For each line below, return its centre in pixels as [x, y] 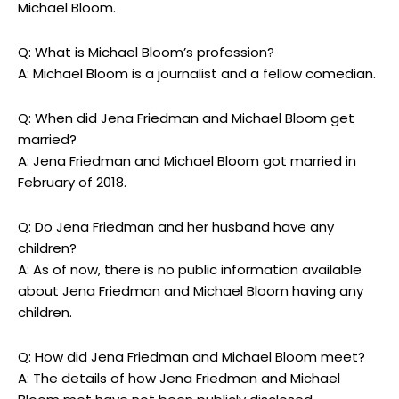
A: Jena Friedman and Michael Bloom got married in [187, 161]
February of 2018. [72, 183]
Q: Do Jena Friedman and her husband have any [176, 227]
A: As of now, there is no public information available [190, 270]
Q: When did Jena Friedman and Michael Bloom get [186, 118]
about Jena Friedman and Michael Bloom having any [191, 291]
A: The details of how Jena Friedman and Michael [179, 379]
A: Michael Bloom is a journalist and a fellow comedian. [197, 74]
